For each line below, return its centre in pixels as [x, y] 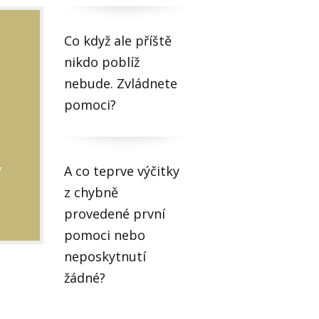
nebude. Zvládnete [121, 84]
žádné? [85, 278]
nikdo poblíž [102, 62]
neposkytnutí [105, 257]
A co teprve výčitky [122, 171]
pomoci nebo [105, 235]
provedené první [115, 214]
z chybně [91, 193]
